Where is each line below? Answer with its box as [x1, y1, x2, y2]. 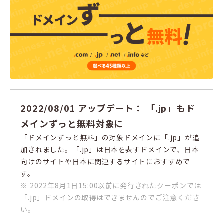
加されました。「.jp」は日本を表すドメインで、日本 [20, 144, 199, 155]
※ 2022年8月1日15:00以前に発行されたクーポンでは [20, 180, 202, 191]
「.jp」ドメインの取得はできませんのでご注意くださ [20, 192, 200, 203]
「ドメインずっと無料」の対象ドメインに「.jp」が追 [20, 132, 200, 143]
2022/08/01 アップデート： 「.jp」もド [20, 101, 195, 114]
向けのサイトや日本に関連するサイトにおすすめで [20, 156, 191, 167]
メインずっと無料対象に [20, 117, 124, 130]
